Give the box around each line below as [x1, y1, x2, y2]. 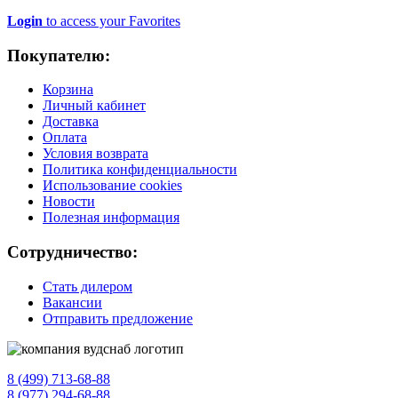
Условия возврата [43, 146, 148, 162]
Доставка [43, 114, 99, 130]
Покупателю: [7, 45, 110, 65]
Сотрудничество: [7, 243, 138, 262]
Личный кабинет [43, 98, 146, 114]
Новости [43, 194, 95, 210]
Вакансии [43, 294, 102, 310]
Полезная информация [43, 210, 179, 226]
